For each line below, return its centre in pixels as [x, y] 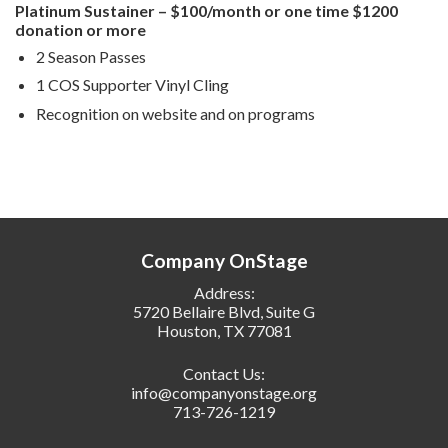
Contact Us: [224, 373]
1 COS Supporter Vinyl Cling [132, 85]
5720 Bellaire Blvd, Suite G [224, 311]
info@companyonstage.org [224, 392]
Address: [224, 292]
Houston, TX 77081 [224, 330]
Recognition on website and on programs [175, 113]
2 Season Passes [90, 56]
